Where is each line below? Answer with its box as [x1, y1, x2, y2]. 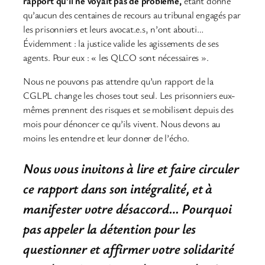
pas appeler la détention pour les [23, 219, 196, 238]
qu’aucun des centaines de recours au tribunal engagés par [23, 8, 241, 21]
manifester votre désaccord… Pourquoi [23, 199, 232, 218]
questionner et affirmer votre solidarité [23, 240, 234, 258]
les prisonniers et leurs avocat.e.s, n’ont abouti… [23, 22, 203, 35]
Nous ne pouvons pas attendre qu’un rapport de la [23, 75, 214, 88]
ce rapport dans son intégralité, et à [23, 179, 213, 198]
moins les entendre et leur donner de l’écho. [23, 131, 189, 145]
